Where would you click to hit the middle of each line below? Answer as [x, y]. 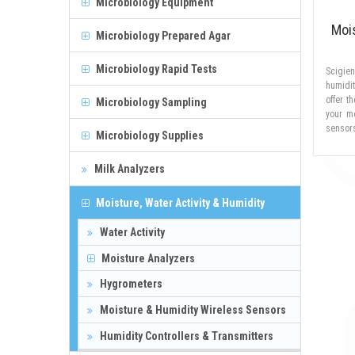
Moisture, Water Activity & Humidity [179, 202]
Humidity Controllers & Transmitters [185, 336]
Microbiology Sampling [150, 102]
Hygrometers [130, 283]
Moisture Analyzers [147, 258]
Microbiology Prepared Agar [162, 35]
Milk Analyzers [128, 168]
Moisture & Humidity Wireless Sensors [192, 309]
